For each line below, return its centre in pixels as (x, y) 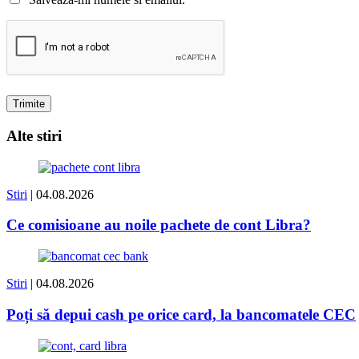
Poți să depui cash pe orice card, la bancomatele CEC (181, 314)
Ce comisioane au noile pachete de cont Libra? (159, 225)
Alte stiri (34, 136)
